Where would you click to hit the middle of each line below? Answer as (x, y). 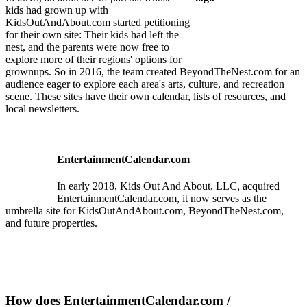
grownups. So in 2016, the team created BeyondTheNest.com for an (153, 72)
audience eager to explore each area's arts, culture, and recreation (145, 84)
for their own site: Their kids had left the (92, 35)
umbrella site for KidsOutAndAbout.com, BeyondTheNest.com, (145, 210)
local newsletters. (42, 109)
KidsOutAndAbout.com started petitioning (98, 23)
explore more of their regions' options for (94, 60)
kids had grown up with (57, 10)
